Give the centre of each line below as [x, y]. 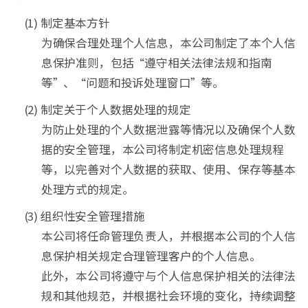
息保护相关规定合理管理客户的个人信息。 [151, 255]
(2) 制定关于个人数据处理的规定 [107, 110]
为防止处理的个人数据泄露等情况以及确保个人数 [168, 130]
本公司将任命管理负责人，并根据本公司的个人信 [168, 235]
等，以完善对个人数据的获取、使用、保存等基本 [168, 169]
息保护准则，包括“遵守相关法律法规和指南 [156, 63]
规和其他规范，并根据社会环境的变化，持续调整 [168, 295]
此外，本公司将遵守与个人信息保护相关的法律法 [168, 275]
